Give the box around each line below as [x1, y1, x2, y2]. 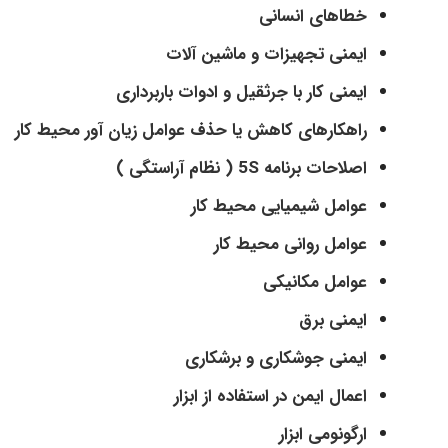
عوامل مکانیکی [263, 268, 367, 296]
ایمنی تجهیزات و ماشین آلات [166, 40, 367, 68]
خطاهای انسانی [259, 2, 367, 30]
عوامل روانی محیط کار [214, 230, 367, 258]
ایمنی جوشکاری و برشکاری [185, 344, 367, 372]
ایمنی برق [299, 306, 367, 334]
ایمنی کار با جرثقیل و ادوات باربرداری [116, 78, 367, 106]
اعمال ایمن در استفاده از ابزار [174, 382, 367, 410]
